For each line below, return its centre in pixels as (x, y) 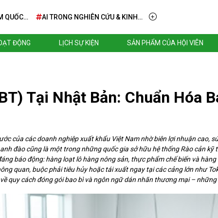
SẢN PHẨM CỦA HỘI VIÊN (165, 43)
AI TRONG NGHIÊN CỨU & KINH (90, 17)
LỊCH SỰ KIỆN (79, 43)
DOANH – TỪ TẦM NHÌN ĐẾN (86, 27)
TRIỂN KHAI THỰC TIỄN (78, 37)
